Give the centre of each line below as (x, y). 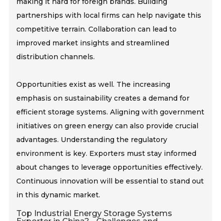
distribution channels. (56, 57)
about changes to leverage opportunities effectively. (110, 167)
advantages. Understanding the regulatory (92, 140)
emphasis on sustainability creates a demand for (103, 98)
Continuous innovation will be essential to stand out (110, 181)
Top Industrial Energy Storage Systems (94, 214)
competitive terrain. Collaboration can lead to (97, 29)
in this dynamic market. (58, 195)
